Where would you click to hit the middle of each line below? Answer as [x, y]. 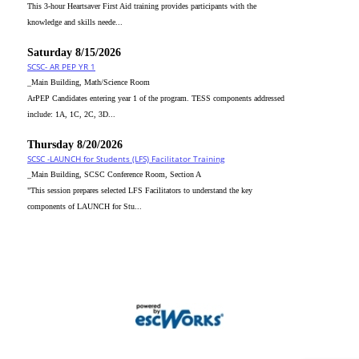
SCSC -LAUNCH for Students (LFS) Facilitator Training [126, 159]
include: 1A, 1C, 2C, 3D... [71, 114]
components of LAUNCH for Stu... [85, 206]
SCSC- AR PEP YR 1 [61, 67]
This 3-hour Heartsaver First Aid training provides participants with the [142, 6]
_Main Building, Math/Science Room [89, 82]
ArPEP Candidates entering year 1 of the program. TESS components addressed [156, 98]
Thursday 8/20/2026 [75, 145]
